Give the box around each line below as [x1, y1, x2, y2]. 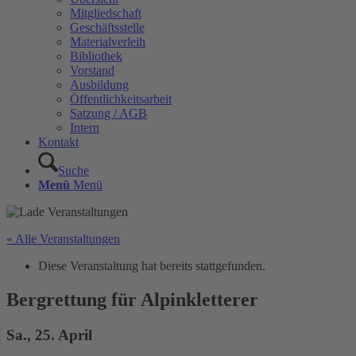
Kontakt [38, 135, 79, 149]
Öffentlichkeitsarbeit [70, 92, 172, 106]
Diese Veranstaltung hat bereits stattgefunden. [38, 259, 265, 273]
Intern [70, 121, 99, 134]
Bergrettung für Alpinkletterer [6, 288, 258, 310]
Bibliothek [70, 49, 122, 63]
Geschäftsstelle [70, 21, 145, 34]
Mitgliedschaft [70, 6, 141, 20]
